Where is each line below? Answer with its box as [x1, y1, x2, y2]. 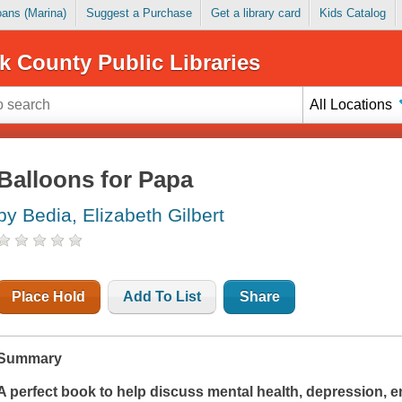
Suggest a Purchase [85, 6, 192, 21]
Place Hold [12, 289, 86, 305]
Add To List [123, 289, 202, 305]
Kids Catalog [319, 6, 386, 21]
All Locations [310, 96, 393, 112]
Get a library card [210, 6, 301, 21]
